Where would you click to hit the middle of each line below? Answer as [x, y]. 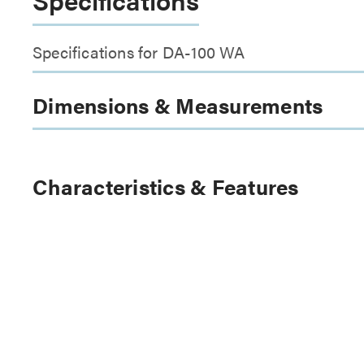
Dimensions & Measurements [178, 105]
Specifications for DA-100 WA [139, 52]
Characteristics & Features [166, 186]
